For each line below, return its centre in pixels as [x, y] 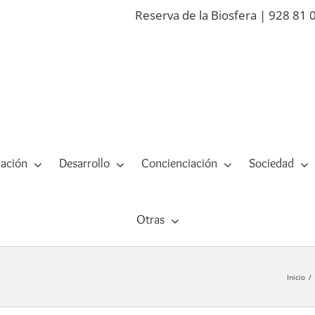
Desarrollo [84, 163]
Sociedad [271, 163]
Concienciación [179, 163]
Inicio [296, 277]
